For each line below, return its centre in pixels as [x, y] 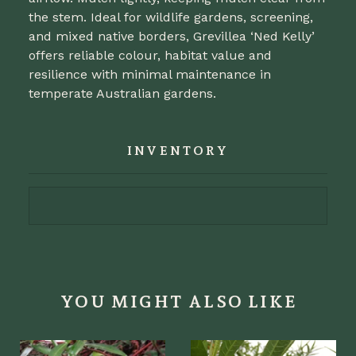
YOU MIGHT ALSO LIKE [179, 301]
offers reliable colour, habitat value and [150, 55]
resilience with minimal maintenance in [150, 74]
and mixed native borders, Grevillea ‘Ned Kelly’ [172, 36]
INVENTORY [178, 151]
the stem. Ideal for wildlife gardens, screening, [171, 17]
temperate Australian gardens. [122, 93]
